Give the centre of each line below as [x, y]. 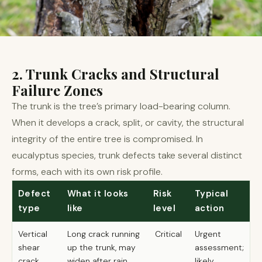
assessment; [219, 247]
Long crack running [104, 234]
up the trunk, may [101, 247]
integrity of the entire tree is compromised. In [107, 139]
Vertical [33, 234]
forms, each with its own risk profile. [87, 172]
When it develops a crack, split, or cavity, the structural [128, 123]
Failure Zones [57, 90]
